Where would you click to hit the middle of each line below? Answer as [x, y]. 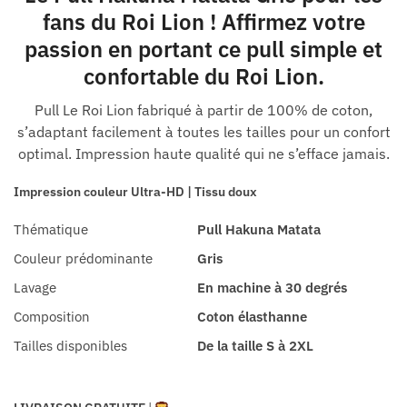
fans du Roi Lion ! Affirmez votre [203, 22]
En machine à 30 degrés [272, 288]
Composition [52, 317]
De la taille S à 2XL [255, 346]
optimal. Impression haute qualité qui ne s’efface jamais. [203, 154]
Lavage [35, 288]
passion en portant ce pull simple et [203, 50]
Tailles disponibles [70, 346]
